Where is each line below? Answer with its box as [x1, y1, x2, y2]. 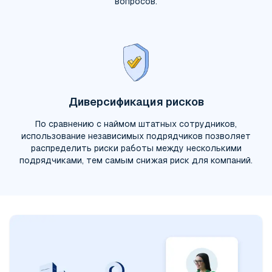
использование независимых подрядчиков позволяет [21, 131, 251, 141]
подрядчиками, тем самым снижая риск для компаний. [19, 155, 253, 165]
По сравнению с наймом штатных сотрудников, [35, 119, 237, 129]
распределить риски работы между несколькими [30, 143, 242, 153]
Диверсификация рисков [68, 95, 204, 108]
